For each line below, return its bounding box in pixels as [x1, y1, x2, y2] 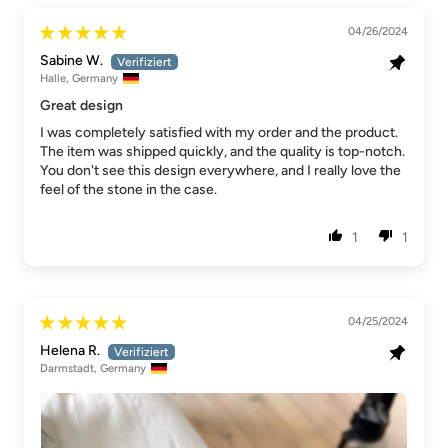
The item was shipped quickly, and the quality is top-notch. [40, 143, 405, 161]
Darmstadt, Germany [40, 361, 146, 376]
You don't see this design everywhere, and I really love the [40, 162, 401, 180]
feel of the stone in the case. [40, 181, 217, 199]
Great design [40, 97, 123, 115]
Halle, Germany [40, 71, 118, 86]
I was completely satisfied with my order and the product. [40, 124, 398, 142]
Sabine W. [40, 52, 103, 70]
